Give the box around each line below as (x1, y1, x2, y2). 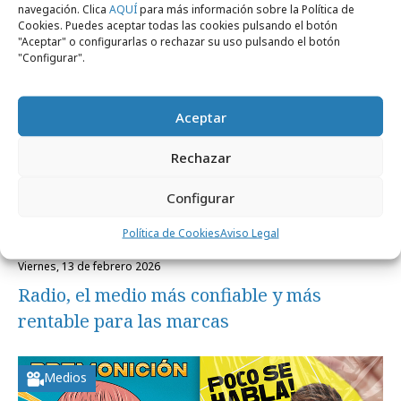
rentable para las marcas (18, 309, 229, 333)
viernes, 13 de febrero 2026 (24, 259, 160, 274)
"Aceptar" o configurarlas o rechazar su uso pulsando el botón (18, 33, 340, 49)
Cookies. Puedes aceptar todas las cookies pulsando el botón (18, 17, 337, 33)
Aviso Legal (219, 225, 279, 241)
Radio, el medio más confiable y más (18, 283, 321, 307)
